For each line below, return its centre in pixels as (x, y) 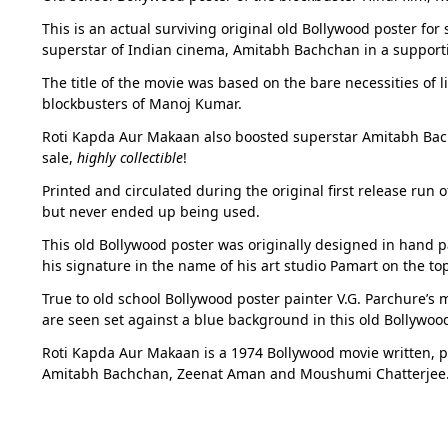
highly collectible (129, 157)
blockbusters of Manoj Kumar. (141, 103)
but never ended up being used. (150, 211)
